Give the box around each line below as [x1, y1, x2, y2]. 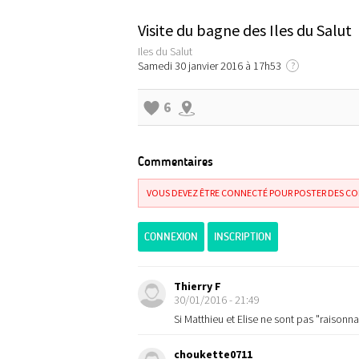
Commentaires [138, 154, 213, 169]
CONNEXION [144, 230, 198, 244]
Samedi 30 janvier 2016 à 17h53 [138, 58, 286, 73]
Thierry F [174, 279, 221, 293]
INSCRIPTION [214, 230, 272, 244]
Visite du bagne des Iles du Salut [138, 20, 352, 40]
